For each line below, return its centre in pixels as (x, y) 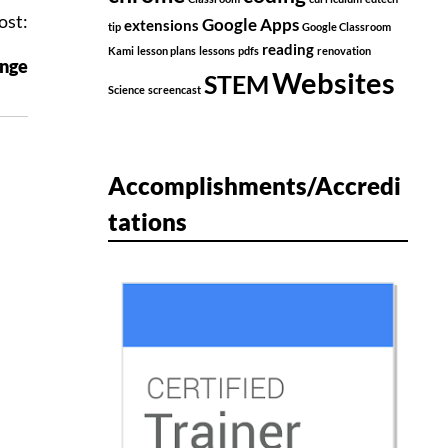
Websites (333, 83)
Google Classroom (346, 27)
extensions (161, 26)
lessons (217, 51)
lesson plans (166, 51)
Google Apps (250, 25)
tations (147, 222)
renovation (344, 51)
